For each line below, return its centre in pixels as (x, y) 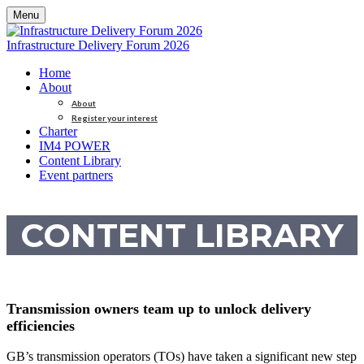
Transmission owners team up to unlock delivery (159, 309)
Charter (58, 131)
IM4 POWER (75, 146)
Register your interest (115, 118)
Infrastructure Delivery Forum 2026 (98, 45)
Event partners (76, 175)
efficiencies (41, 326)
